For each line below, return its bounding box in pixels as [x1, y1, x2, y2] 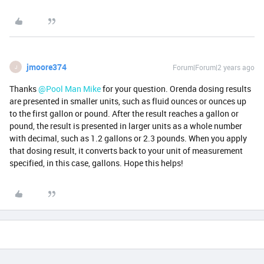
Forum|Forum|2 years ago [173, 62, 255, 72]
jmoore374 [27, 61, 67, 73]
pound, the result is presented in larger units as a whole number [9, 120, 242, 132]
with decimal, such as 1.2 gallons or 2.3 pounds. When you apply [9, 133, 247, 144]
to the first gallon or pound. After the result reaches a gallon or [9, 108, 239, 120]
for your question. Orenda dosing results [101, 83, 251, 95]
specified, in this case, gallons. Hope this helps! [9, 157, 183, 169]
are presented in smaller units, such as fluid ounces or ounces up [9, 95, 246, 107]
